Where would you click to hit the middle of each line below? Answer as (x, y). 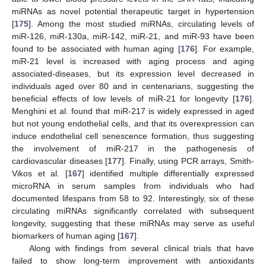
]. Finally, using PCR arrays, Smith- (188, 161)
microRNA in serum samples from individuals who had (133, 186)
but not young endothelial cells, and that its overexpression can (133, 123)
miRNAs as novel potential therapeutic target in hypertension (133, 11)
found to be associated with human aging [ (96, 48)
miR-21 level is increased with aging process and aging (133, 61)
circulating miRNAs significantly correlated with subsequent (133, 210)
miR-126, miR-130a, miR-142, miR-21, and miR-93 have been (133, 36)
